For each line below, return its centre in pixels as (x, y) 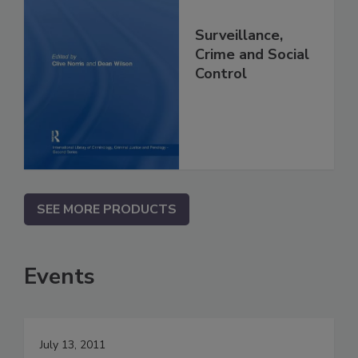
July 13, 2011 (73, 345)
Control (221, 74)
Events (60, 277)
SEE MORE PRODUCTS (107, 210)
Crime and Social (252, 55)
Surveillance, (239, 36)
